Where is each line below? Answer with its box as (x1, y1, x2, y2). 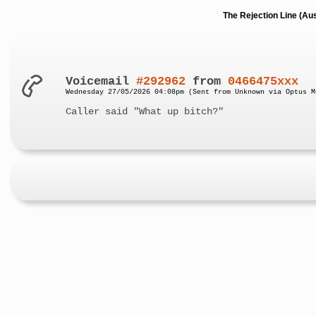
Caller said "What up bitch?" (66, 106, 224, 118)
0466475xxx (228, 74, 299, 88)
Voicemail (66, 74, 137, 88)
